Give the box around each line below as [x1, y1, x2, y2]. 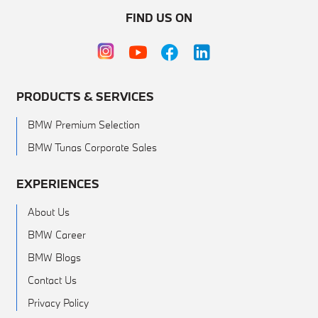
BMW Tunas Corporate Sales [27, 140, 157, 154]
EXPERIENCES [16, 175, 99, 191]
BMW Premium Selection [27, 117, 140, 131]
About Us [27, 204, 70, 219]
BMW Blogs [27, 250, 81, 264]
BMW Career [27, 227, 86, 241]
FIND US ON [126, 9, 192, 25]
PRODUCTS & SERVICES [16, 88, 154, 104]
